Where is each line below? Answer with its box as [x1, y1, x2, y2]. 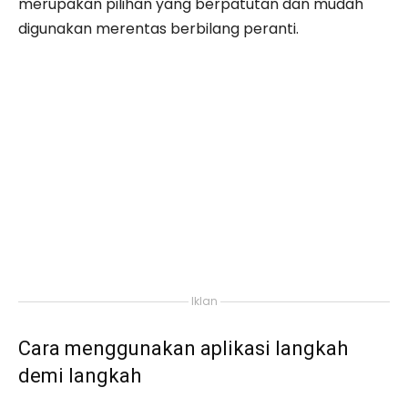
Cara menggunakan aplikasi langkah [18, 337, 348, 360]
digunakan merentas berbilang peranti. [18, 18, 299, 39]
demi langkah [18, 364, 141, 387]
